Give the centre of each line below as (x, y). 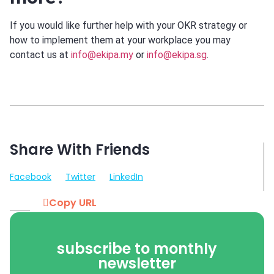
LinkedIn (126, 176)
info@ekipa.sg (177, 55)
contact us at (40, 55)
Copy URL (73, 202)
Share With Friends (80, 149)
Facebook (31, 176)
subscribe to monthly (137, 248)
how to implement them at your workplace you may (120, 40)
